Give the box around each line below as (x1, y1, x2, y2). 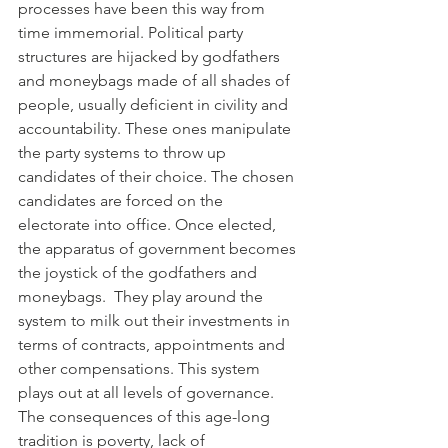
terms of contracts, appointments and (18, 334, 289, 354)
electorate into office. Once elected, (18, 214, 280, 234)
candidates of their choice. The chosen (18, 166, 298, 186)
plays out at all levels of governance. (18, 382, 278, 402)
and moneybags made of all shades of (18, 70, 294, 90)
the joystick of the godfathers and (18, 262, 261, 282)
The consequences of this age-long (18, 406, 274, 426)
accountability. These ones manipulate (18, 118, 295, 138)
